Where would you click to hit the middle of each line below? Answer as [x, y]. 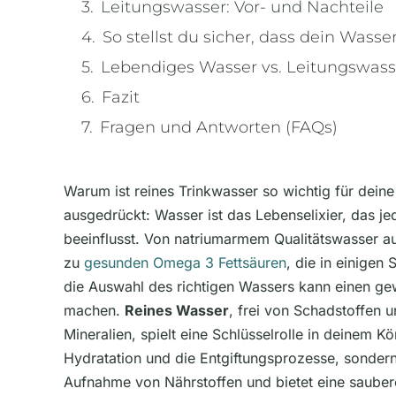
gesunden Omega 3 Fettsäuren [185, 262]
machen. [94, 310]
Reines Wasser [177, 310]
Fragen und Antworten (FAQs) [219, 127]
